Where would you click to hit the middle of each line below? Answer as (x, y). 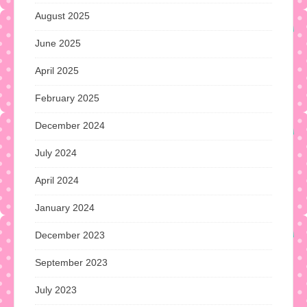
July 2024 (56, 153)
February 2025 (67, 98)
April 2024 (57, 181)
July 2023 (56, 290)
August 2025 (62, 16)
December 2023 (70, 235)
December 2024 (70, 126)
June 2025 (58, 44)
